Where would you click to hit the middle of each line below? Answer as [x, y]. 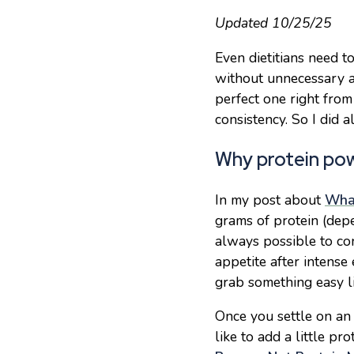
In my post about [268, 200]
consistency [250, 119]
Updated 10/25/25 [273, 23]
